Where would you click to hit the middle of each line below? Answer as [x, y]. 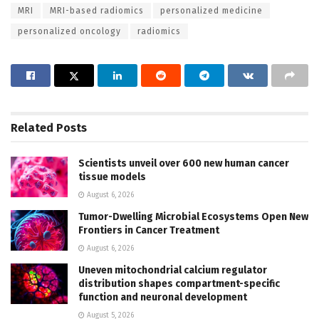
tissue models [112, 177]
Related [32, 127]
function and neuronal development [163, 297]
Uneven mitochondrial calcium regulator [173, 270]
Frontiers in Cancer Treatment [149, 230]
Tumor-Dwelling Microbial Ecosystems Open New [193, 216]
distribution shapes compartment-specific [179, 283]
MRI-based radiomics [97, 10]
